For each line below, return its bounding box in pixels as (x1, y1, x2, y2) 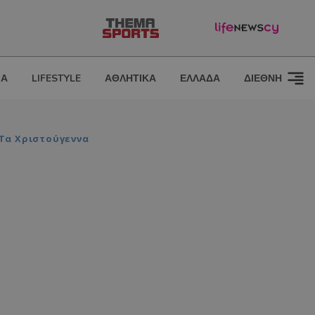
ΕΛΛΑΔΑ (180, 72, 220, 85)
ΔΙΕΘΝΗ (244, 72, 282, 85)
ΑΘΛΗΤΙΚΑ (105, 72, 156, 85)
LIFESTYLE (32, 72, 81, 85)
